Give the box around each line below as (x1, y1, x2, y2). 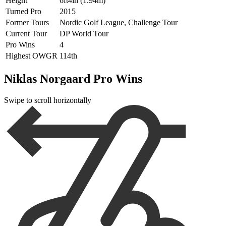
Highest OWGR (6, 51, 58, 61)
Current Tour (6, 29, 47, 38)
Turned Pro (6, 7, 41, 16)
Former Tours (6, 18, 49, 27)
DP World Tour (60, 29, 108, 38)
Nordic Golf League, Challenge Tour (60, 18, 178, 27)
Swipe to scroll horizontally (4, 95, 91, 104)
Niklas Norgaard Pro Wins (4, 72, 142, 86)
